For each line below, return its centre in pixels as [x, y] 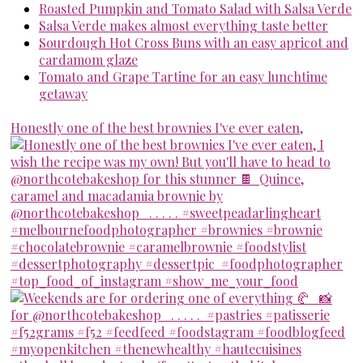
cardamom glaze [88, 59]
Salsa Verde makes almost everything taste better [184, 25]
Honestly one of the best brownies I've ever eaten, [157, 127]
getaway [63, 93]
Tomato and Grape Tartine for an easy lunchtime [183, 76]
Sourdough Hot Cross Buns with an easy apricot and [194, 42]
